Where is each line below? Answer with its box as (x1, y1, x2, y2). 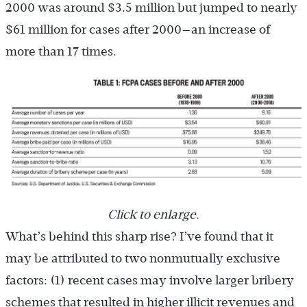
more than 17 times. (5, 44, 116, 58)
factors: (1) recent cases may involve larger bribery (5, 273, 294, 288)
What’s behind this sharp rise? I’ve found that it (5, 230, 273, 244)
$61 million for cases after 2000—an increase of (5, 22, 270, 36)
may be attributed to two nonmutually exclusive (5, 251, 280, 266)
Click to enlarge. (108, 208, 199, 222)
